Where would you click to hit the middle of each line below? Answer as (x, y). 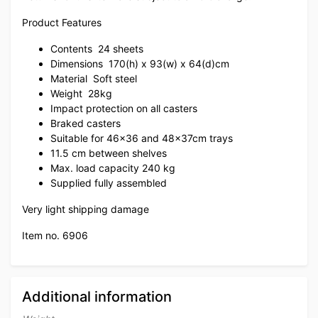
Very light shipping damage (86, 209)
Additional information (97, 296)
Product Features (62, 22)
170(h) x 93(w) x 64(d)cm (169, 63)
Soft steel (115, 78)
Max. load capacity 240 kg (113, 168)
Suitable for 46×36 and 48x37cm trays (142, 138)
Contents (73, 48)
